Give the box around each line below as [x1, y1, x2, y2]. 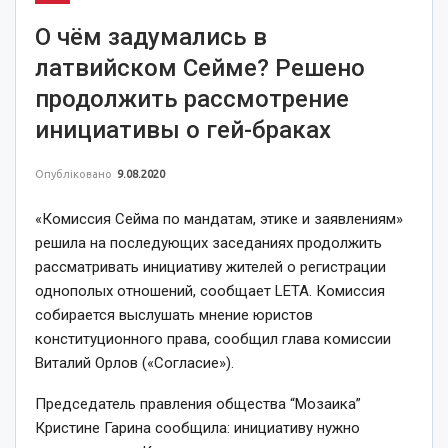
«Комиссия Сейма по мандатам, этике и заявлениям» [35, 209, 403, 228]
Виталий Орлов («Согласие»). [35, 353, 234, 372]
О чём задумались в [35, 22, 267, 51]
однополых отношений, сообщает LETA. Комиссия [35, 281, 385, 300]
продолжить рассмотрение [35, 84, 349, 113]
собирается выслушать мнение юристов [35, 305, 313, 324]
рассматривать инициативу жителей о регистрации [35, 257, 386, 276]
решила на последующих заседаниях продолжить [35, 233, 382, 252]
